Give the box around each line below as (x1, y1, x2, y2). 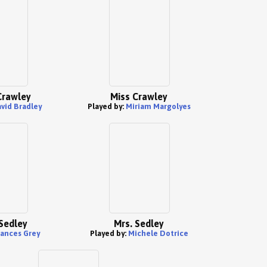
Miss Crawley (110, 91, 167, 102)
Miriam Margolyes (125, 102, 191, 111)
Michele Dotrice (128, 229, 188, 238)
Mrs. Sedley (114, 218, 164, 229)
